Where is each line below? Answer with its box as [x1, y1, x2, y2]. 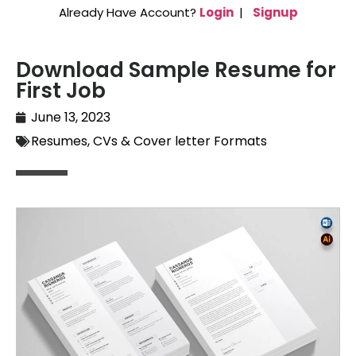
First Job [16, 76, 106, 106]
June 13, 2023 [31, 108, 110, 127]
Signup [252, 4, 298, 21]
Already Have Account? [58, 4, 199, 21]
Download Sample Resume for [16, 56, 336, 85]
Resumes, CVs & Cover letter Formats [31, 132, 267, 151]
